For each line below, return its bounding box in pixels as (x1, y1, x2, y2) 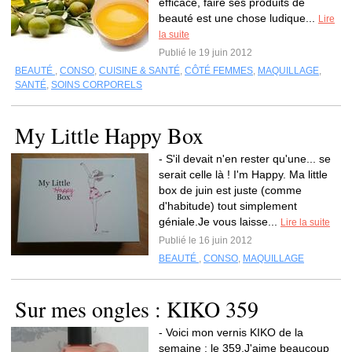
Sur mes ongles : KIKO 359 (15, 294, 258, 324)
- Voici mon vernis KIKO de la (159, 326, 303, 339)
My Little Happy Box (15, 120, 203, 150)
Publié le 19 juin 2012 (159, 47, 252, 58)
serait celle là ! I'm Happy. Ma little (159, 168, 328, 181)
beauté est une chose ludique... (159, 12, 318, 24)
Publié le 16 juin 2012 (159, 235, 252, 246)
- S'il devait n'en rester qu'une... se (159, 152, 331, 165)
